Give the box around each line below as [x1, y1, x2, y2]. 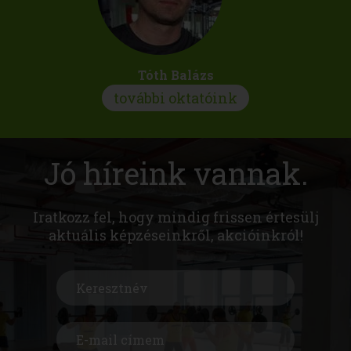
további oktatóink [114, 88, 237, 107]
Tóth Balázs [137, 66, 214, 83]
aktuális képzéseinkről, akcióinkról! [48, 225, 303, 244]
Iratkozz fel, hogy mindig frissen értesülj [32, 207, 319, 226]
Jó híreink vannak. [43, 153, 308, 193]
